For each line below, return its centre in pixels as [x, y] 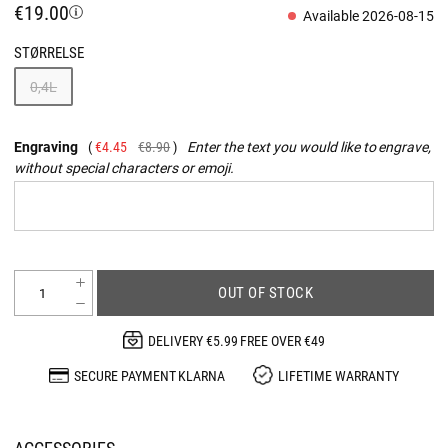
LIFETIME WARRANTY [339, 375]
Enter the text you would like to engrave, [309, 146]
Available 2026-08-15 [368, 15]
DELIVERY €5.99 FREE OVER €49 [236, 340]
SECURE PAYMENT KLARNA [149, 375]
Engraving [46, 146]
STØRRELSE [49, 52]
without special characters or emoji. [124, 167]
